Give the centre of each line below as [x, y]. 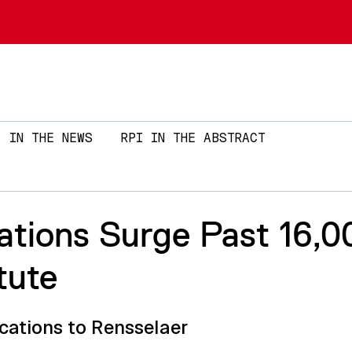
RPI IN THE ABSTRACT [193, 138]
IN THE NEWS [51, 138]
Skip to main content [240, 10]
